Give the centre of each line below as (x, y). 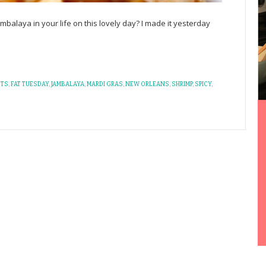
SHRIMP (182, 84)
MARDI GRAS (105, 84)
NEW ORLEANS (147, 84)
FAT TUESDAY (30, 84)
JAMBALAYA (68, 84)
